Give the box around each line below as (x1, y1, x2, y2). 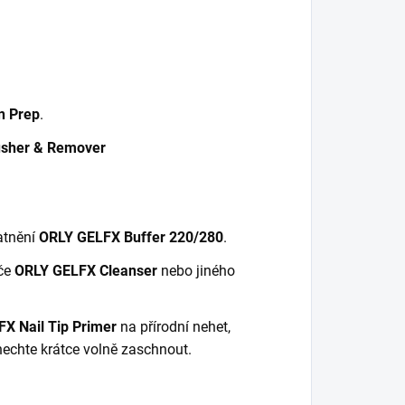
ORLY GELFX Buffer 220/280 (39, 229, 223, 246)
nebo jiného (157, 262, 235, 279)
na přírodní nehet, (117, 318, 231, 335)
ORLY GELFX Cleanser (14, 262, 157, 279)
